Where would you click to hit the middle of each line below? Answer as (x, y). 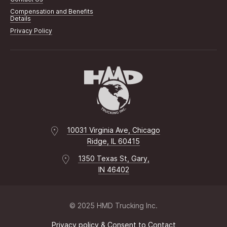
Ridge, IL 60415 (113, 141)
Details (21, 18)
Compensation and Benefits (52, 11)
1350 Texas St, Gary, (113, 159)
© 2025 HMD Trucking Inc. (113, 206)
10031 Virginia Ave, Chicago (113, 130)
